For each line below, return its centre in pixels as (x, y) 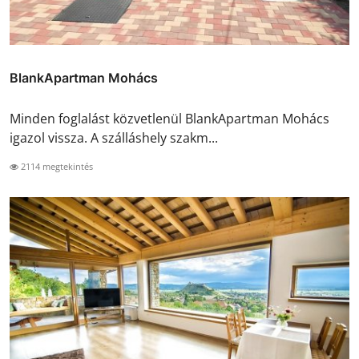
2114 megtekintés (56, 167)
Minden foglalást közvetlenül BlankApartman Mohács (169, 119)
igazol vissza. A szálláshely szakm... (114, 138)
